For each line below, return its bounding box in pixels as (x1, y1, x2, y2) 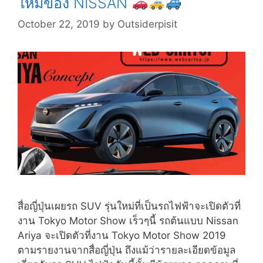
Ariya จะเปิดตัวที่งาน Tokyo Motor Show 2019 (18, 229, 226, 241)
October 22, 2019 (18, 18, 100, 30)
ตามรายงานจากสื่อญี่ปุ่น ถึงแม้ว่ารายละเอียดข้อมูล (18, 244, 235, 256)
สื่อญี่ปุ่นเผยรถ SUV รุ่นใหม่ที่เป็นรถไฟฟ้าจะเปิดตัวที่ (18, 200, 241, 212)
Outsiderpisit (117, 18, 177, 30)
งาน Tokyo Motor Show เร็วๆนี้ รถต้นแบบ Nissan (18, 214, 238, 227)
